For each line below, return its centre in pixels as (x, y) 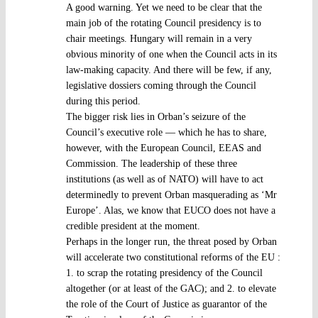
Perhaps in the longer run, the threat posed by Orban (171, 241)
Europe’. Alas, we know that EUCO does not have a (170, 210)
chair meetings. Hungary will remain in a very (159, 38)
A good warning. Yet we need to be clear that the (164, 7)
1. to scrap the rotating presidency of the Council (164, 273)
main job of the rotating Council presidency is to (163, 23)
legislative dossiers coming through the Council (161, 85)
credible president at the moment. (133, 226)
